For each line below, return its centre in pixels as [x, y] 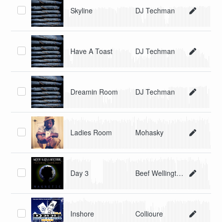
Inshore [83, 214]
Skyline [82, 11]
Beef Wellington [180, 173]
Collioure [149, 214]
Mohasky [150, 133]
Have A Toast [92, 51]
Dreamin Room [94, 92]
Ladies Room [91, 133]
